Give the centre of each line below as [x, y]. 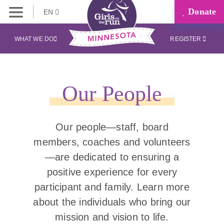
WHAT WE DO [34, 39]
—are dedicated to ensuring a [112, 157]
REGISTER [186, 39]
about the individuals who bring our [112, 202]
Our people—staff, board [112, 127]
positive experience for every [112, 172]
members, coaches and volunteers [112, 142]
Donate [201, 11]
